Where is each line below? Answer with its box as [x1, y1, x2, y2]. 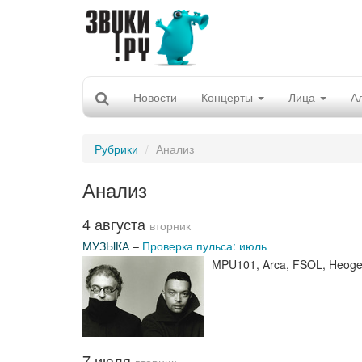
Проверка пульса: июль [142, 238, 267, 254]
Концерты [201, 89, 256, 105]
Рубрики [95, 141, 138, 157]
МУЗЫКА [82, 238, 129, 254]
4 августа [82, 213, 149, 234]
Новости [133, 89, 177, 105]
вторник [149, 218, 191, 234]
